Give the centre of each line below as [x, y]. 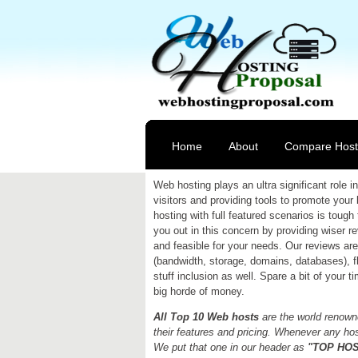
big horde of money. [199, 291]
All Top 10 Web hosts [206, 317]
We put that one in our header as [231, 347]
